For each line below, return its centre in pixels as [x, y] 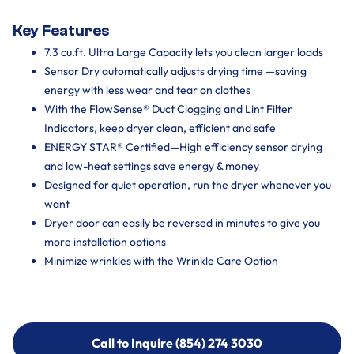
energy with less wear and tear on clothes [147, 90]
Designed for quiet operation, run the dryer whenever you [188, 185]
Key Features [61, 31]
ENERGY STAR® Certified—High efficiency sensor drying [183, 147]
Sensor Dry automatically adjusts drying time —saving [175, 71]
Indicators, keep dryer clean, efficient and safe [160, 128]
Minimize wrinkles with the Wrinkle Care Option [161, 261]
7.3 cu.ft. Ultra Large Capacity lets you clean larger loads [184, 52]
